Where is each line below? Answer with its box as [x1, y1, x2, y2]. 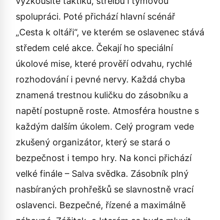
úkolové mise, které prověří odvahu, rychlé [16, 58, 192, 69]
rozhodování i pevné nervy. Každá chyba [16, 74, 185, 84]
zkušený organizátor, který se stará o [16, 137, 170, 147]
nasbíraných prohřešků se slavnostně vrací [16, 184, 193, 194]
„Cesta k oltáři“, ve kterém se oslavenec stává [16, 27, 204, 37]
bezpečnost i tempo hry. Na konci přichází [16, 153, 192, 163]
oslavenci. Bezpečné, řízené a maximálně [16, 200, 186, 210]
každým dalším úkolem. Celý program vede [16, 121, 194, 132]
